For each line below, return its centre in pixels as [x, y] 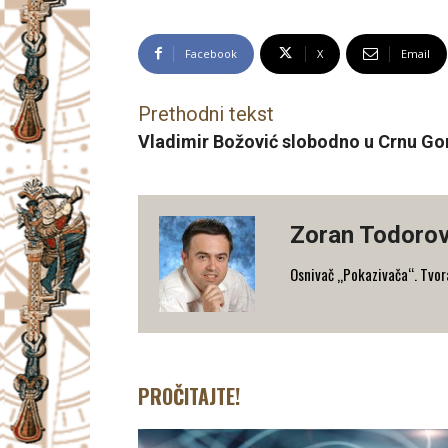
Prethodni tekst [206, 113]
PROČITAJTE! [189, 395]
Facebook [211, 53]
